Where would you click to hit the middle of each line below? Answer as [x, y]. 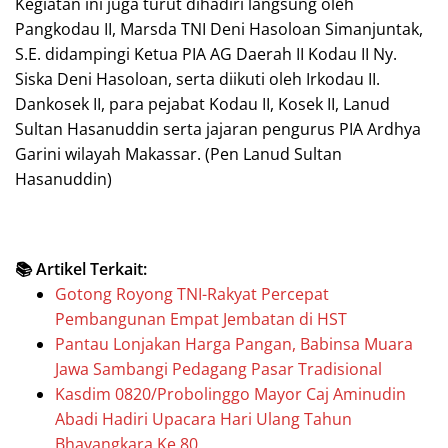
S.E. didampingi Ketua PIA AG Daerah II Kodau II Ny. [206, 53]
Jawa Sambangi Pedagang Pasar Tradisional [218, 368]
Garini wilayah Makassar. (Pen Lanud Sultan [178, 153]
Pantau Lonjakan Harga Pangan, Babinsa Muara [234, 343]
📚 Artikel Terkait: [81, 268]
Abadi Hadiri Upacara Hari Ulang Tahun [203, 418]
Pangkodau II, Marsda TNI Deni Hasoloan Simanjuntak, [219, 28]
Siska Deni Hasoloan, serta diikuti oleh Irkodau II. [197, 78]
